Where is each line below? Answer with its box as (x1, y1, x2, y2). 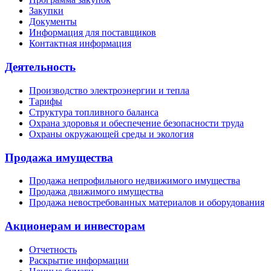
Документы (29, 16, 77, 27)
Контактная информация (29, 38, 131, 49)
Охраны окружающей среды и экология (29, 128, 194, 139)
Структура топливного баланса (29, 106, 158, 117)
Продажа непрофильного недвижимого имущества (29, 175, 240, 186)
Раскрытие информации (29, 255, 129, 266)
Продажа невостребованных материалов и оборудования (29, 197, 264, 208)
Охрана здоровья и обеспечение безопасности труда (29, 117, 244, 128)
